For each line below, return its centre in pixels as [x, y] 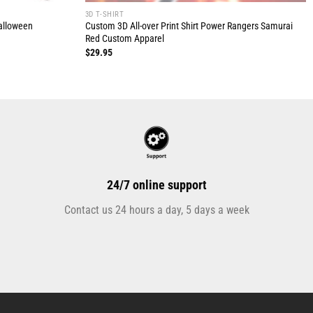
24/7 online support [156, 185]
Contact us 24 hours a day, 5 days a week [156, 210]
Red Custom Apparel [124, 39]
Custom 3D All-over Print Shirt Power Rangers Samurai [189, 27]
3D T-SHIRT [104, 14]
